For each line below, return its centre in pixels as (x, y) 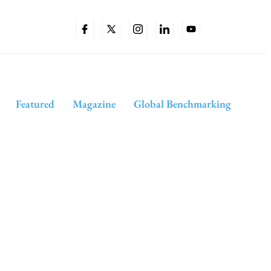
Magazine (94, 104)
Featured (35, 104)
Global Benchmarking (182, 104)
